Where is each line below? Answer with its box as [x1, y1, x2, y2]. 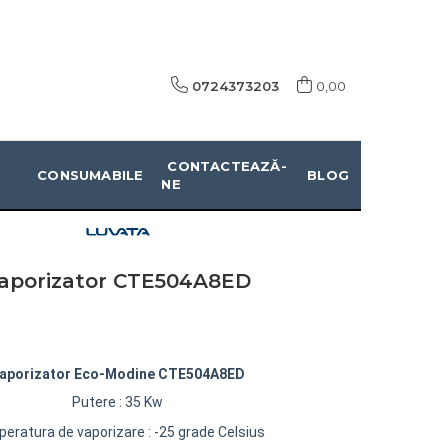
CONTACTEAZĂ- [167, 158, 287, 174]
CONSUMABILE [37, 167, 144, 183]
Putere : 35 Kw [71, 393, 163, 410]
